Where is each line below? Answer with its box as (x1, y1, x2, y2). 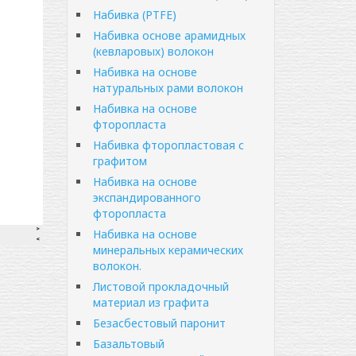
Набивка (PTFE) (92, 7, 176, 22)
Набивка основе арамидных (92, 28, 246, 43)
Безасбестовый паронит (92, 315, 226, 331)
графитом (92, 153, 147, 168)
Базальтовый (92, 336, 164, 351)
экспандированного (92, 190, 201, 205)
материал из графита (92, 295, 209, 310)
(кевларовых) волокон (92, 44, 214, 59)
